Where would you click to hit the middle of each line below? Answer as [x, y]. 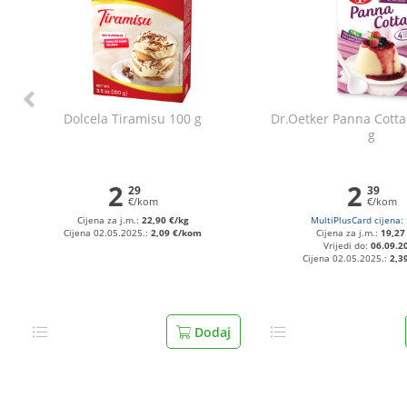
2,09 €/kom [177, 233]
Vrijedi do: [347, 246]
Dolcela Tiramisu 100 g [133, 119]
